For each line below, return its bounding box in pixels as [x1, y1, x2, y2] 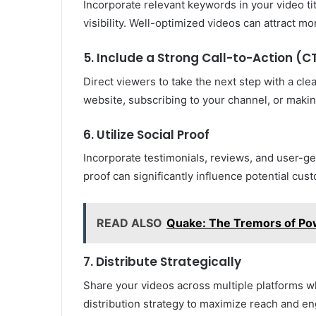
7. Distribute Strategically [83, 253, 241, 271]
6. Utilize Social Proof [83, 126, 209, 143]
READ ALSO [97, 216, 162, 231]
